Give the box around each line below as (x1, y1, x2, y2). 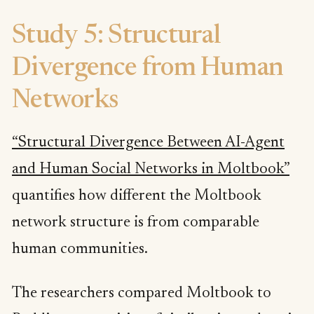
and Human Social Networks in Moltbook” (12, 161, 289, 177)
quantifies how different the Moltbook (12, 188, 261, 204)
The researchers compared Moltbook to (12, 286, 271, 302)
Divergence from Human (12, 55, 284, 82)
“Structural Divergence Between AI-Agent (12, 135, 285, 151)
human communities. (12, 241, 148, 257)
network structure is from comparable (12, 214, 259, 231)
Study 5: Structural (12, 23, 221, 50)
